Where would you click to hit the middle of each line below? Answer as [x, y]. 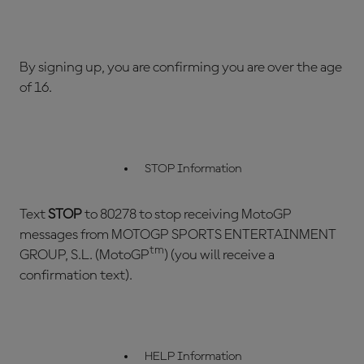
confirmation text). [76, 275]
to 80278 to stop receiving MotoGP [187, 214]
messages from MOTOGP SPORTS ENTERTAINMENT [178, 235]
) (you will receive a [219, 255]
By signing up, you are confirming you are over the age [181, 67]
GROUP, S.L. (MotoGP [84, 255]
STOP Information [193, 169]
